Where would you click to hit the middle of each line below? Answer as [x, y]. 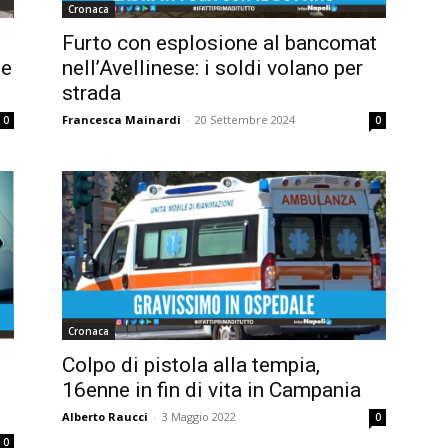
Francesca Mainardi [121, 119]
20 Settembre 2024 [245, 119]
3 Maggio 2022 [199, 417]
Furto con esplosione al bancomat [219, 42]
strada [91, 92]
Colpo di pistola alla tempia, [191, 365]
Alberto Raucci [105, 417]
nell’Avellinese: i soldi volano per [212, 67]
